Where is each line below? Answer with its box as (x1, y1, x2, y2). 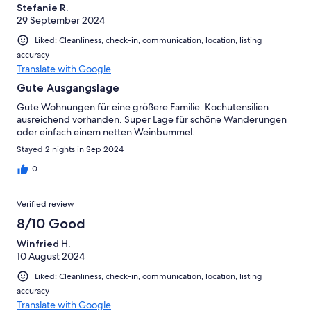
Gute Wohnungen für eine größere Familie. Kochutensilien (17, 101, 269, 114)
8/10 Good (17, 215, 85, 233)
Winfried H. (17, 237, 70, 251)
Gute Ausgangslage (17, 81, 119, 95)
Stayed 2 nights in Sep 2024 (17, 144, 124, 155)
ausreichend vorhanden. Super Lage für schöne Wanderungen (17, 113, 287, 126)
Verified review (17, 199, 74, 210)
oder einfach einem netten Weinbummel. (17, 126, 195, 139)
